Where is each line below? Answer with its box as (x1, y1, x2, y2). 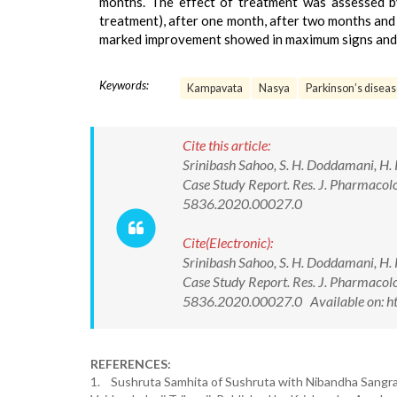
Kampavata (187, 82, 243, 95)
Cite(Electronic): (183, 234, 273, 251)
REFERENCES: (90, 356, 171, 371)
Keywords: (99, 78, 149, 92)
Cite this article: (183, 136, 270, 153)
